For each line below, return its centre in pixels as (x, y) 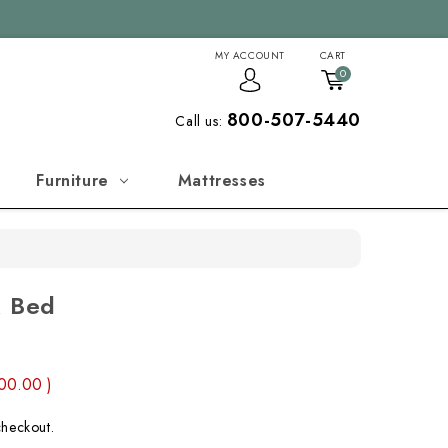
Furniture (72, 180)
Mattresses (221, 180)
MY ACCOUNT (249, 55)
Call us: (201, 121)
